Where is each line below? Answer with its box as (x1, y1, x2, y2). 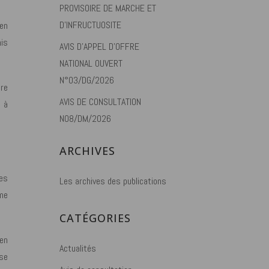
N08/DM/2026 (59, 112, 112, 125)
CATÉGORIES (59, 211, 131, 225)
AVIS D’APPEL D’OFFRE (59, 40, 140, 53)
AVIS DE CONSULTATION (59, 95, 142, 108)
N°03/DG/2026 (59, 74, 115, 86)
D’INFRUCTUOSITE (59, 19, 122, 31)
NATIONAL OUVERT (59, 57, 123, 70)
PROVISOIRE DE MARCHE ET (59, 2, 157, 14)
